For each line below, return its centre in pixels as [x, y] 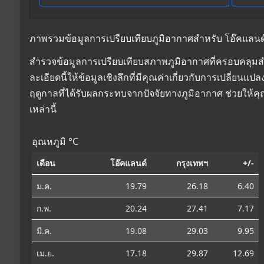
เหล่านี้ [43, 109]
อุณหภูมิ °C [55, 141]
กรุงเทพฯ [192, 163]
